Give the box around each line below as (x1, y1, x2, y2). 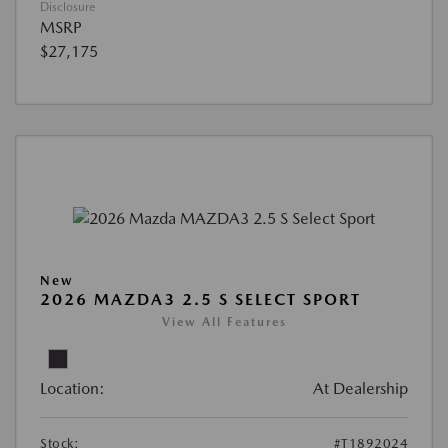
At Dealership (313, 378, 408, 398)
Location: (40, 378, 105, 398)
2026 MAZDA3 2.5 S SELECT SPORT (40, 289, 361, 309)
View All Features (161, 314, 287, 329)
